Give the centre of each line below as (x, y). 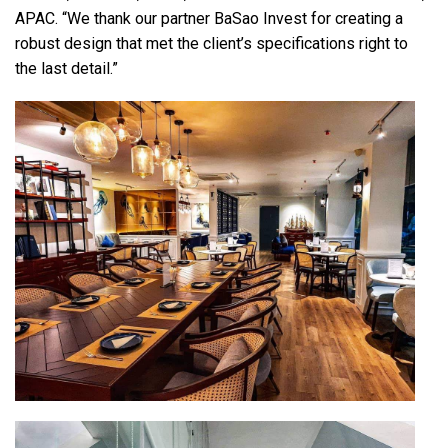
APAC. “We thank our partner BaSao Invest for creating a (209, 19)
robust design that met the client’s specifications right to (211, 44)
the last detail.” (66, 69)
